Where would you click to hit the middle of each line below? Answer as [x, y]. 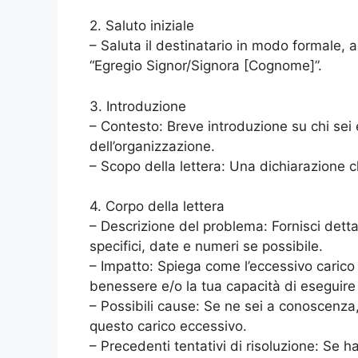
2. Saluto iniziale [142, 26]
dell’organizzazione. [152, 146]
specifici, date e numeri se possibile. [206, 246]
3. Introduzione [138, 106]
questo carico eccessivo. [168, 326]
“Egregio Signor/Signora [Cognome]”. [206, 66]
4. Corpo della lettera [157, 206]
